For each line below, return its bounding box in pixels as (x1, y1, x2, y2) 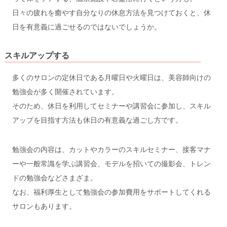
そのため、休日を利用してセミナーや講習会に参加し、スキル (12, 101, 211, 110)
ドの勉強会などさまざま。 (12, 173, 97, 182)
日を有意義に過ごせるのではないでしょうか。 (12, 22, 161, 31)
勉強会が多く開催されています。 (12, 87, 119, 96)
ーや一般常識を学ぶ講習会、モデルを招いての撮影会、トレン (12, 159, 211, 168)
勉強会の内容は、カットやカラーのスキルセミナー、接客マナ (12, 145, 211, 154)
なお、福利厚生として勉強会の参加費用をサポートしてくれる (12, 187, 211, 196)
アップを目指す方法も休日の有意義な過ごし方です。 (12, 116, 182, 124)
